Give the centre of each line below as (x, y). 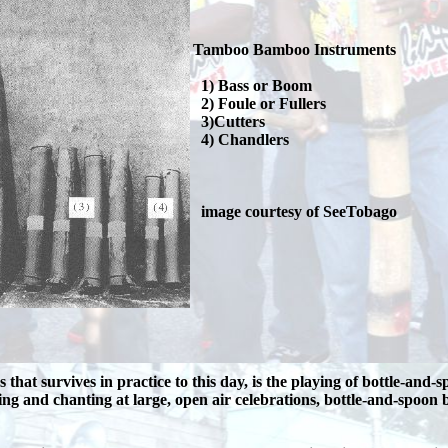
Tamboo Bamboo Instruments (294, 49)
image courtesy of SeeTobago (294, 211)
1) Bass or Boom (252, 85)
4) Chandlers (240, 139)
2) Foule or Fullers (259, 103)
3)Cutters (228, 121)
